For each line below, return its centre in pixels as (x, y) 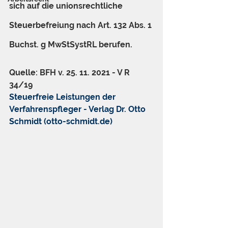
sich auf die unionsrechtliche (67, 6)
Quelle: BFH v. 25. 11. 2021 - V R (70, 73)
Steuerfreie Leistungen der (63, 97)
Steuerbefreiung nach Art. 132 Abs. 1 (81, 25)
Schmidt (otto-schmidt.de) (61, 121)
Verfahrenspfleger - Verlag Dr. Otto (78, 109)
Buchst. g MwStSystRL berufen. (71, 45)
